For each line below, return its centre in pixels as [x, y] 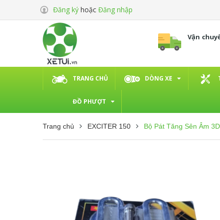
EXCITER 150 [109, 126]
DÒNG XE [159, 78]
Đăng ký [66, 10]
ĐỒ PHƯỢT [89, 101]
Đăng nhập [115, 10]
